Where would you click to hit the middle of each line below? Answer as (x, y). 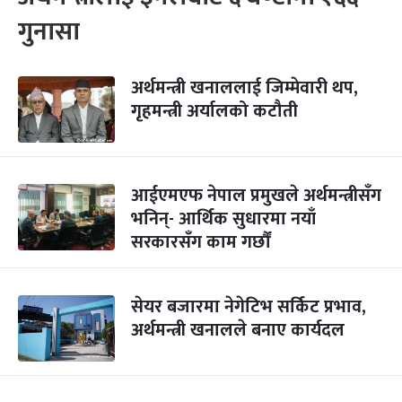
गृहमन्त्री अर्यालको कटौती (214, 111)
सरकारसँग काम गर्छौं (201, 242)
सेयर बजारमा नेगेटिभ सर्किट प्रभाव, (249, 307)
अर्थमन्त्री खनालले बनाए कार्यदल (238, 330)
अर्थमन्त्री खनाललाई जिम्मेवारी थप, (245, 88)
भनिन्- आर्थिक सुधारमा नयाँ (223, 219)
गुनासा (49, 32)
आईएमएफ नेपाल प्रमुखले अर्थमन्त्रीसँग (256, 196)
